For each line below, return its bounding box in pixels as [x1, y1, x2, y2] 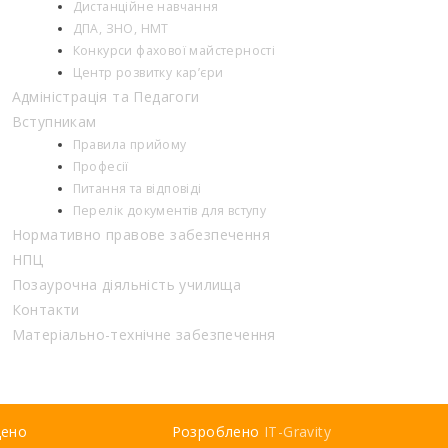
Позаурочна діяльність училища [11, 275, 242, 294]
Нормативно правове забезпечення [11, 225, 271, 244]
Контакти [11, 300, 80, 319]
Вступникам [11, 112, 97, 131]
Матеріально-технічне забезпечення [11, 325, 276, 344]
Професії [72, 158, 129, 175]
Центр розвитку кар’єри [72, 64, 224, 81]
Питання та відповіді [72, 180, 202, 197]
